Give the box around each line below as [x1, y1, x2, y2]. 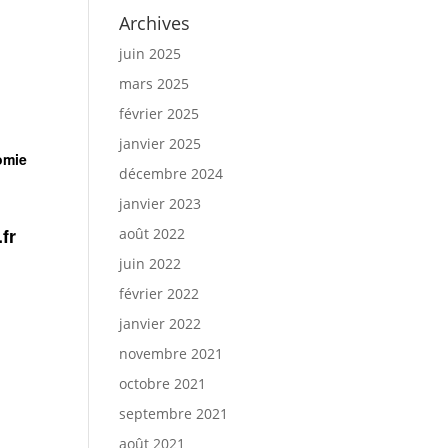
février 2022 [119, 284, 200, 303]
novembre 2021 [119, 344, 224, 363]
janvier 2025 [119, 134, 202, 153]
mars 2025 [119, 74, 190, 93]
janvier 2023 [119, 194, 202, 213]
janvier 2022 [119, 314, 202, 333]
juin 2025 [119, 44, 182, 63]
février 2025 [119, 104, 200, 123]
